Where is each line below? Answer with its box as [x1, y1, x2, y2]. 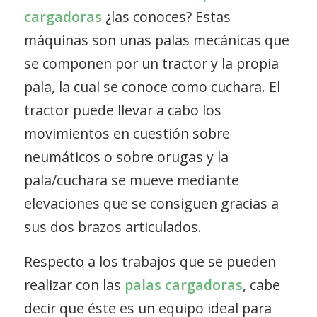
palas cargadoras [124, 275, 243, 295]
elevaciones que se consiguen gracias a [23, 193, 279, 213]
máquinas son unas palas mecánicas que [23, 30, 289, 50]
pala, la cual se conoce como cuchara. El [23, 76, 280, 96]
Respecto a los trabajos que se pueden [23, 252, 276, 272]
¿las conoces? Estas [105, 6, 231, 26]
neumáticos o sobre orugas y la [23, 146, 229, 166]
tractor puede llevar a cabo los [23, 100, 221, 120]
